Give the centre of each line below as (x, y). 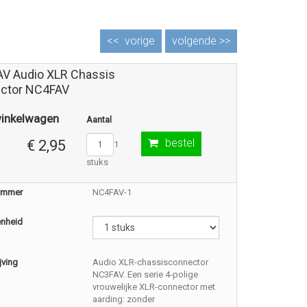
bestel (180, 143)
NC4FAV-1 (112, 192)
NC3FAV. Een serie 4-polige (146, 274)
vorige (139, 41)
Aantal (99, 120)
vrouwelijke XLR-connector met (154, 287)
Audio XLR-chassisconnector (151, 262)
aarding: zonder (124, 299)
